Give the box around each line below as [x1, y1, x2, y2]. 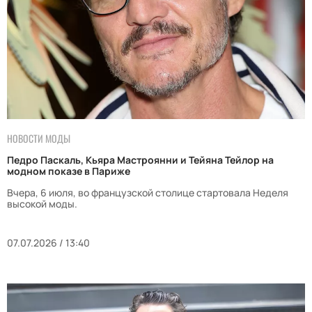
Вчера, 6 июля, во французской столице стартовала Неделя [7, 186, 288, 200]
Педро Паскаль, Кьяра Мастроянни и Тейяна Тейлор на [7, 153, 274, 167]
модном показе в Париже [7, 164, 130, 178]
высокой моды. [7, 197, 77, 211]
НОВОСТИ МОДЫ [7, 131, 70, 146]
